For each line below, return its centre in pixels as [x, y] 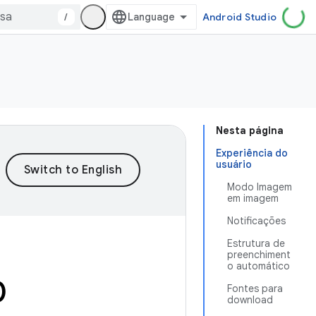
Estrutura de [256, 243]
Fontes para [255, 288]
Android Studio [239, 17]
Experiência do [252, 153]
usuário [234, 164]
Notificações [256, 221]
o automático [259, 266]
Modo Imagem [260, 187]
